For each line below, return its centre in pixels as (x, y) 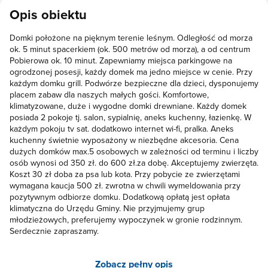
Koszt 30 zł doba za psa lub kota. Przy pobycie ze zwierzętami (125, 174)
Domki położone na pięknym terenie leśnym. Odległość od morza (131, 37)
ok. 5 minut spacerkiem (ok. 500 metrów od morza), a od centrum (130, 49)
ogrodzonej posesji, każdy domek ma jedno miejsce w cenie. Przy (131, 71)
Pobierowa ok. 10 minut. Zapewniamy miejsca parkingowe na (121, 60)
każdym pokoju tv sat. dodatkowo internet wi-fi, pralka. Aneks (122, 128)
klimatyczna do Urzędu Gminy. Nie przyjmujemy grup (107, 208)
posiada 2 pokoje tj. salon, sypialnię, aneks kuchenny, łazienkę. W (130, 117)
